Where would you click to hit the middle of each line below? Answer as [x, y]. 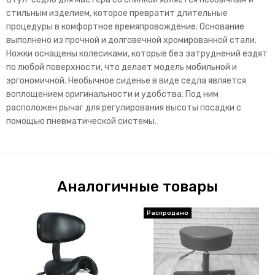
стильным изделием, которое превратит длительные [117, 14]
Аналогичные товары [137, 187]
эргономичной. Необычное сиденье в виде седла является [126, 81]
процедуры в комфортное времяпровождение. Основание [125, 27]
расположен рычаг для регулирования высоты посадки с [124, 108]
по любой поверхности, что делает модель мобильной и [122, 68]
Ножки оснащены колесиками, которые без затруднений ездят [137, 54]
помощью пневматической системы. [82, 122]
